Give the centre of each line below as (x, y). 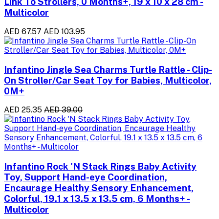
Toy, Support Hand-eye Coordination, (86, 177)
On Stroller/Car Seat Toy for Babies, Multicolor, (108, 80)
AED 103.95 (64, 32)
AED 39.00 (63, 110)
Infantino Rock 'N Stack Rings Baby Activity (100, 166)
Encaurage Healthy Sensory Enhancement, (99, 188)
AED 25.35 (23, 110)
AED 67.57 (23, 32)
